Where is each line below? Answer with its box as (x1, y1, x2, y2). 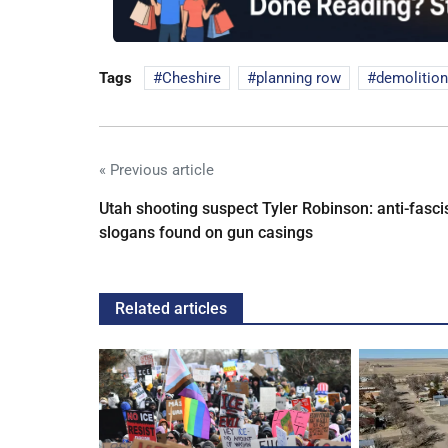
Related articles (115, 299, 227, 319)
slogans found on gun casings (99, 223, 313, 243)
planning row (256, 69, 341, 88)
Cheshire (162, 69, 221, 88)
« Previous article (99, 161, 214, 180)
